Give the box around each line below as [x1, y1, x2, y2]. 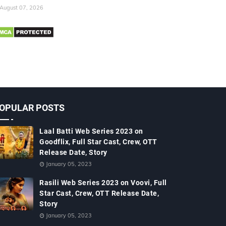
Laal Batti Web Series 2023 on [39, 127, 143, 135]
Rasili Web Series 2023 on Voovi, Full [39, 179, 167, 187]
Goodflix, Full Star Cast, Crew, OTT [39, 138, 157, 146]
